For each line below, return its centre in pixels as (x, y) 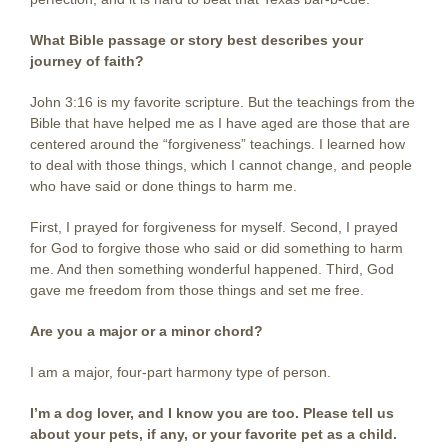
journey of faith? (87, 61)
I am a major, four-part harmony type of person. (180, 372)
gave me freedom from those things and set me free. (197, 290)
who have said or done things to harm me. (163, 186)
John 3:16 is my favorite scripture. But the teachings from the (222, 102)
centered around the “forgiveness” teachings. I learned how (217, 144)
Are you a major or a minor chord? (146, 331)
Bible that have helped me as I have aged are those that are (220, 123)
